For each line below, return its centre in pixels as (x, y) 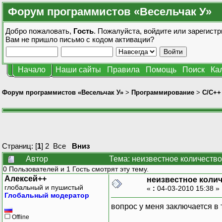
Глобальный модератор (47, 195)
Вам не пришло (32, 39)
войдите (158, 31)
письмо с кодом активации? (107, 39)
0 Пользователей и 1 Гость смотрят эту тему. (76, 169)
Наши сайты (78, 70)
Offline (20, 217)
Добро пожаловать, (39, 31)
